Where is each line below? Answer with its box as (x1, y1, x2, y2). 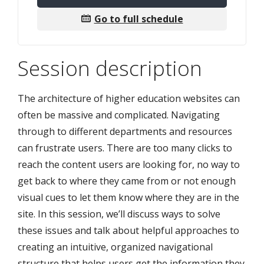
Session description (18, 54, 202, 82)
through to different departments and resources (18, 125, 232, 138)
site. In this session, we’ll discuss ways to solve (18, 207, 220, 221)
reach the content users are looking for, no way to (18, 158, 240, 171)
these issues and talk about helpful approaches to (18, 224, 239, 237)
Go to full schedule (94, 12, 183, 25)
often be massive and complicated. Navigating (18, 108, 220, 122)
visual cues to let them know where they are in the (18, 191, 239, 204)
